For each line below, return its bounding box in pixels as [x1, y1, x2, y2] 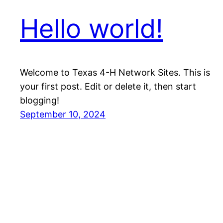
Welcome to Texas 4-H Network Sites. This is [20, 67, 210, 78]
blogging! [20, 95, 59, 106]
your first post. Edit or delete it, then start [20, 81, 196, 92]
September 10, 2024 [20, 109, 106, 120]
